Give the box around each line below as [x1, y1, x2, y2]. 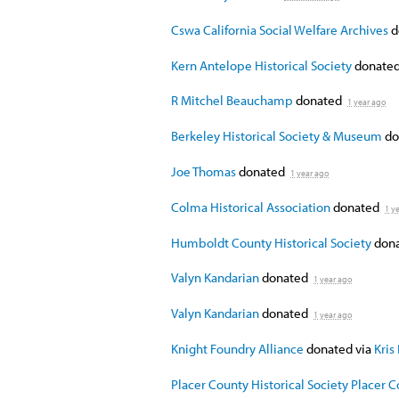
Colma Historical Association [171, 198, 330, 216]
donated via [304, 339, 374, 357]
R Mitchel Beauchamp [171, 92, 293, 110]
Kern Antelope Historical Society [171, 56, 352, 74]
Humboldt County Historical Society [171, 233, 371, 251]
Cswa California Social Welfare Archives [171, 20, 388, 38]
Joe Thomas [171, 162, 236, 180]
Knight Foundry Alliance [171, 339, 304, 357]
